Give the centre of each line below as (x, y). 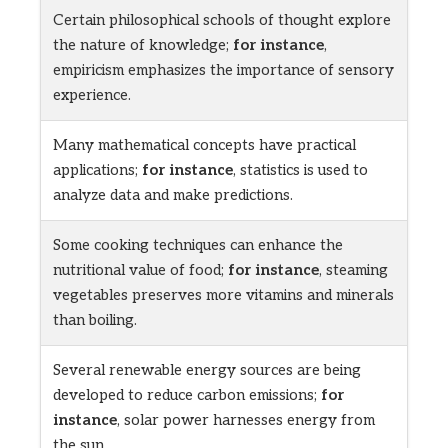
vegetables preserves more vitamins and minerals (223, 295)
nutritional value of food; (140, 270)
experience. (92, 95)
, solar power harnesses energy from (246, 420)
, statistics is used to (300, 170)
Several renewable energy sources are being (207, 370)
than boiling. (95, 320)
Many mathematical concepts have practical (204, 145)
